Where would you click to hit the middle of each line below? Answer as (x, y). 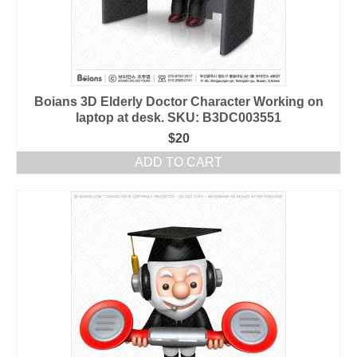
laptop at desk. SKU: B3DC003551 (178, 118)
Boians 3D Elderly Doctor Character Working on (178, 102)
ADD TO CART (178, 162)
